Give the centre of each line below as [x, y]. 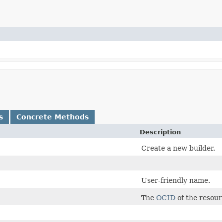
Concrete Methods [53, 117]
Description [160, 132]
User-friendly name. [176, 180]
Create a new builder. [178, 148]
